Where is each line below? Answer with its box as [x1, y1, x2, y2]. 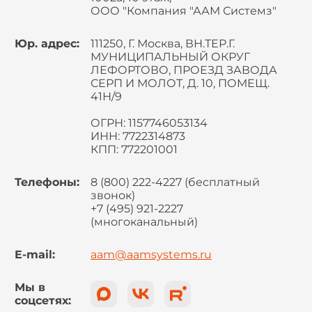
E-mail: [15, 248, 55, 261]
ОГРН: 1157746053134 [91, 116, 208, 130]
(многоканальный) [91, 215, 198, 228]
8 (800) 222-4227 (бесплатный [91, 175, 260, 189]
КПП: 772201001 [91, 143, 178, 156]
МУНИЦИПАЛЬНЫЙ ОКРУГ [91, 50, 250, 63]
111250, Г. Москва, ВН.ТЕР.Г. [91, 37, 235, 50]
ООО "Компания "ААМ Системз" [91, 4, 276, 17]
